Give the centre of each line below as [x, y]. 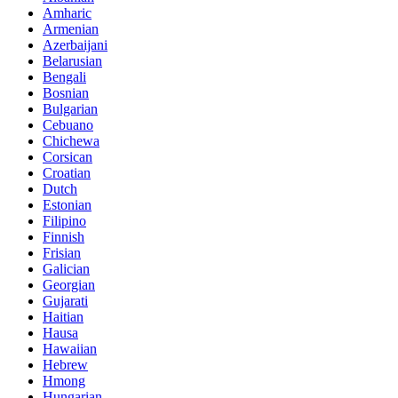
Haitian [63, 317]
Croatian [67, 173]
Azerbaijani [75, 45]
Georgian [69, 285]
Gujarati [65, 301]
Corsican [68, 157]
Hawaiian [70, 349]
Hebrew [65, 365]
